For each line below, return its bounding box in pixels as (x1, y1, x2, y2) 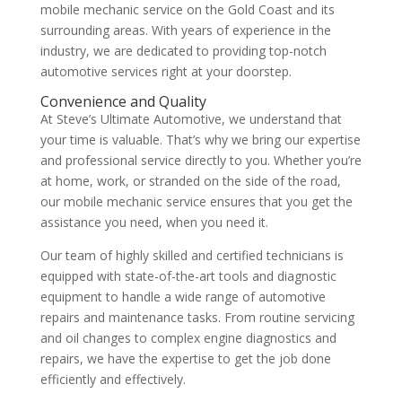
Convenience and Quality (39, 92, 206, 111)
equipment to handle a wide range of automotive (39, 288, 326, 305)
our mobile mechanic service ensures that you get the (39, 193, 353, 210)
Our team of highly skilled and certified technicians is (39, 247, 344, 264)
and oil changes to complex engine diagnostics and (39, 329, 336, 346)
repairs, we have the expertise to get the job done (39, 350, 331, 367)
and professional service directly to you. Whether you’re (39, 152, 362, 169)
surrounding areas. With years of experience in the (39, 22, 331, 39)
